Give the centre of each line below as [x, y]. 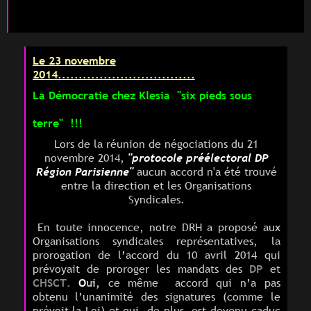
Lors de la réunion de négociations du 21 [156, 144]
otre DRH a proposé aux [218, 227]
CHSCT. [51, 283]
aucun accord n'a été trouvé [205, 172]
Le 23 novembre [74, 61]
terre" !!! [57, 123]
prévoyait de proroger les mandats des [137, 269]
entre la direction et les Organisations [156, 186]
